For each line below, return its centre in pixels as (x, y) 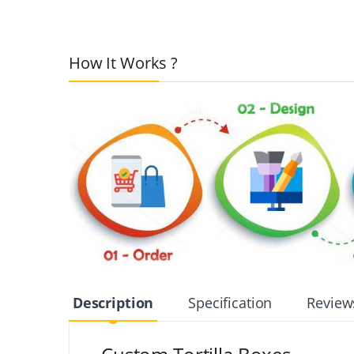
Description (113, 302)
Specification (230, 302)
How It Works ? (123, 62)
